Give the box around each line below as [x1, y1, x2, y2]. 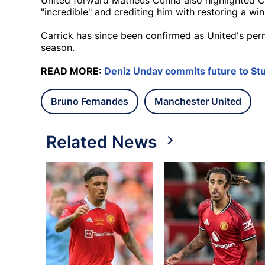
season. [41, 41, 77, 54]
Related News [46, 132, 157, 153]
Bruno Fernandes [51, 95, 128, 108]
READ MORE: [41, 65, 104, 77]
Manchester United [154, 95, 241, 108]
